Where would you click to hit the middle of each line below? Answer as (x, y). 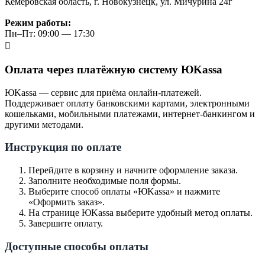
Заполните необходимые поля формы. (105, 181)
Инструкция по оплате (63, 147)
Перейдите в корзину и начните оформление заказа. (133, 170)
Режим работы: (38, 23)
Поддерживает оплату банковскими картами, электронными (127, 103)
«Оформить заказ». (67, 202)
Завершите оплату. (66, 223)
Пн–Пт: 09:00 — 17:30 (50, 34)
